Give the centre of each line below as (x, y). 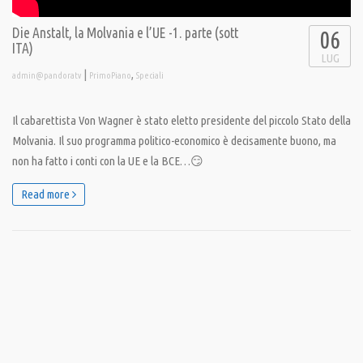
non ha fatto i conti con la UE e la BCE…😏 (108, 161)
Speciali (150, 76)
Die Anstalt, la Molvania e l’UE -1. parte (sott (125, 33)
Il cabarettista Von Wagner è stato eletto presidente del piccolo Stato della (181, 121)
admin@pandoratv (47, 76)
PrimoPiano (110, 76)
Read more (47, 194)
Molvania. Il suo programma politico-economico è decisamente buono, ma (174, 141)
